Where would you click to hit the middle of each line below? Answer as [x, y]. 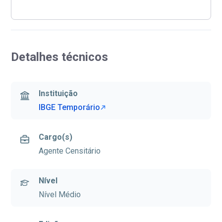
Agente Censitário [70, 151]
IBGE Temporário [70, 108]
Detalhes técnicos [60, 57]
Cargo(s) [56, 137]
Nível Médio [60, 195]
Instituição [58, 94]
